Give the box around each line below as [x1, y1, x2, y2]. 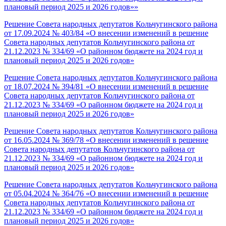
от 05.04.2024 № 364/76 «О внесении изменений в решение [4, 189, 208, 198]
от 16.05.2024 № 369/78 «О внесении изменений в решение [4, 136, 208, 144]
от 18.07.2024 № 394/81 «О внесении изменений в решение [4, 82, 208, 91]
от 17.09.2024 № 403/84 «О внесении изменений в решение [4, 29, 208, 37]
